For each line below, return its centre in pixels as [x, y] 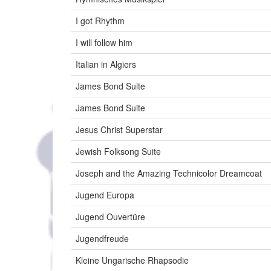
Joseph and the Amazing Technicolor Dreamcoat [169, 173]
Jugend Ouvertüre [110, 217]
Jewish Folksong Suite [118, 152]
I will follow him [104, 43]
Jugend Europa [105, 195]
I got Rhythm [100, 21]
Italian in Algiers [106, 64]
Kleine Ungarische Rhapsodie [132, 260]
